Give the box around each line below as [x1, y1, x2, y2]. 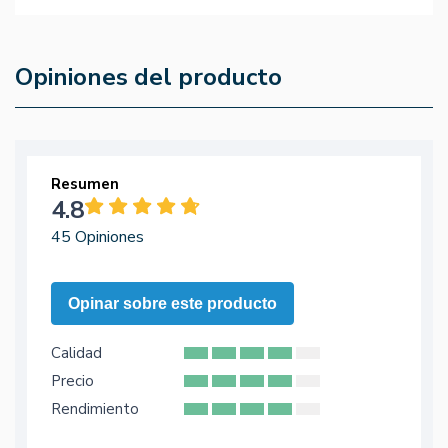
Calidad [51, 343, 102, 364]
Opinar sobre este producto [68, 295, 277, 313]
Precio [51, 371, 94, 392]
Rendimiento [51, 399, 139, 420]
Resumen [51, 174, 119, 195]
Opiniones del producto [15, 61, 282, 94]
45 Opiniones [51, 226, 144, 249]
